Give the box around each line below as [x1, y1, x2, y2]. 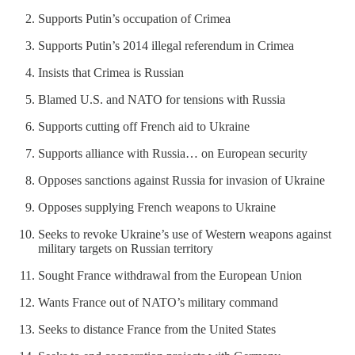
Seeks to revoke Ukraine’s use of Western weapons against [38, 227, 331, 241]
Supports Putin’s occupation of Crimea [38, 11, 231, 25]
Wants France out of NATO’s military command [38, 295, 278, 309]
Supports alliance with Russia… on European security [38, 146, 307, 160]
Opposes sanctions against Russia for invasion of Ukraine [38, 173, 328, 187]
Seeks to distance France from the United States [38, 322, 276, 336]
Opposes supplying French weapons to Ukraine [38, 200, 276, 214]
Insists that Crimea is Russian [38, 65, 184, 79]
